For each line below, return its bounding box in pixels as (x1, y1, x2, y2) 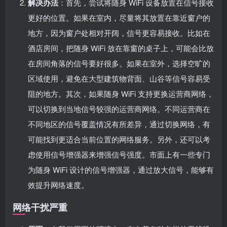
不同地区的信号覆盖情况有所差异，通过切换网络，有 (28, 118, 210, 129)
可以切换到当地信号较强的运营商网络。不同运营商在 (28, 103, 210, 114)
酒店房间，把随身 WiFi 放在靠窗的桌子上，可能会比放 (28, 42, 214, 53)
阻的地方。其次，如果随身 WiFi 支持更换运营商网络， (28, 88, 214, 99)
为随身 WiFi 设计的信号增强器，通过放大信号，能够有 (28, 164, 214, 175)
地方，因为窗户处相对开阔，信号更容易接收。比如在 (28, 27, 210, 38)
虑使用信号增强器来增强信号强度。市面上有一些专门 (28, 148, 210, 160)
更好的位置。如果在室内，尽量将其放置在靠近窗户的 (28, 12, 210, 23)
